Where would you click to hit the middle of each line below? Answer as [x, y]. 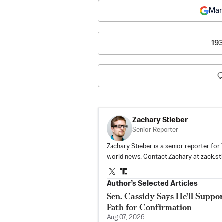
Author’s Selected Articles [152, 183]
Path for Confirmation [149, 207]
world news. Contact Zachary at [154, 157]
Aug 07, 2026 [126, 217]
